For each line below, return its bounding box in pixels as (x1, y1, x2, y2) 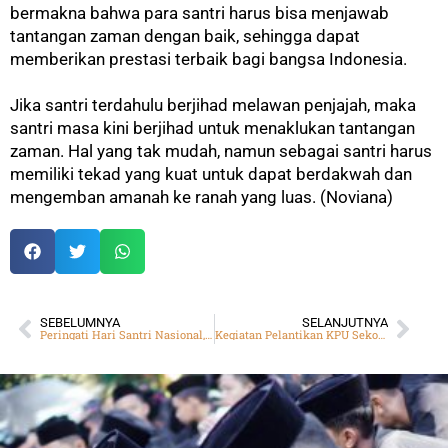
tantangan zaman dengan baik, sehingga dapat (10, 25, 360, 46)
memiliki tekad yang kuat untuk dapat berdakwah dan (10, 163, 412, 184)
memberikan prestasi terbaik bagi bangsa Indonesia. (10, 48, 407, 69)
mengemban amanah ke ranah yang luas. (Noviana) (10, 186, 393, 207)
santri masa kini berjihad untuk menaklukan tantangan (10, 117, 415, 138)
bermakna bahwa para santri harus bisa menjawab (10, 2, 389, 23)
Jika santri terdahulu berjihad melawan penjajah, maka (10, 94, 416, 115)
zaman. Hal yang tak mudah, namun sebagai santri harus (10, 140, 432, 161)
